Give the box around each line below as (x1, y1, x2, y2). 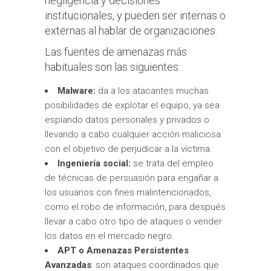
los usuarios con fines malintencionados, (45, 186, 211, 198)
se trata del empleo (133, 157, 214, 169)
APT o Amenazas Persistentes (57, 244, 189, 256)
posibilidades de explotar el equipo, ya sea (45, 99, 220, 111)
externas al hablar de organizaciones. (45, 24, 217, 37)
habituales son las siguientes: (45, 60, 180, 73)
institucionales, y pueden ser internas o (45, 8, 226, 22)
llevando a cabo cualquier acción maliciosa (45, 128, 221, 140)
